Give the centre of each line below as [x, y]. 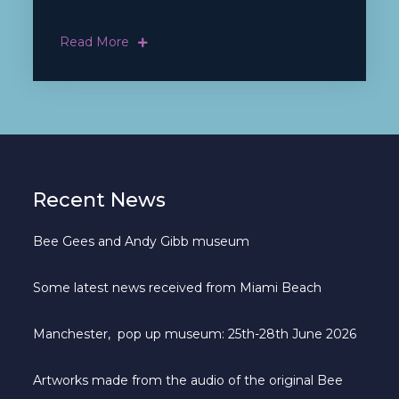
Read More [95, 41]
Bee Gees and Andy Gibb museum [142, 241]
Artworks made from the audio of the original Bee [188, 380]
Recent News [100, 199]
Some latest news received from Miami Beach [178, 287]
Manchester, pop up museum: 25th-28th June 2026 [195, 334]
